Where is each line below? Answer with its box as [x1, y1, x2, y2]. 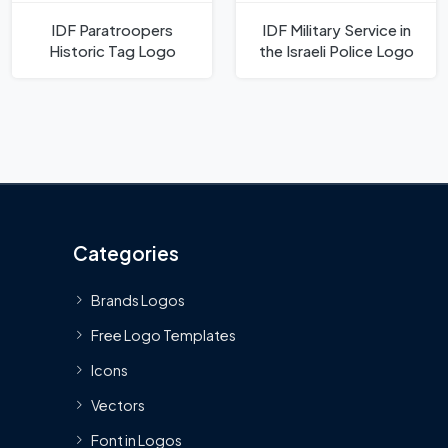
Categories [73, 240, 179, 265]
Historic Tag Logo [48, 41, 176, 61]
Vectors [91, 395, 145, 414]
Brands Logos [91, 290, 185, 309]
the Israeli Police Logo [258, 41, 414, 61]
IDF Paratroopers [51, 20, 173, 40]
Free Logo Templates [91, 325, 236, 344]
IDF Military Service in [261, 20, 411, 40]
